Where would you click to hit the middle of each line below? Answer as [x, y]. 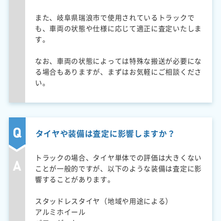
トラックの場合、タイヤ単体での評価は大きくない [118, 157]
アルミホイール [60, 211]
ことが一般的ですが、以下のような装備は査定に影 [118, 168]
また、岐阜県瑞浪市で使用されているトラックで [115, 17]
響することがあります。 [75, 179]
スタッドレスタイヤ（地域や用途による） [104, 201]
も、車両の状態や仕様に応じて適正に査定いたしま [118, 28]
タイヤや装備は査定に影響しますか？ [105, 133]
